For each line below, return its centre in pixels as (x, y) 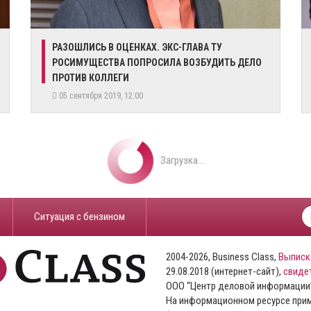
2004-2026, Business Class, (222, 257)
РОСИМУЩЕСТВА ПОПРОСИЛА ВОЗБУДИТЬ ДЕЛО (157, 62)
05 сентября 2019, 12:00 (102, 96)
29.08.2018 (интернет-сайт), (225, 271)
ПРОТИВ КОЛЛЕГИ (91, 78)
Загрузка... (182, 160)
